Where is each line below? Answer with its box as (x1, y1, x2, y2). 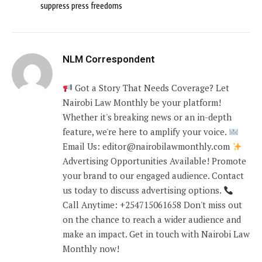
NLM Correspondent (63, 53, 155, 65)
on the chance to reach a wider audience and (63, 213, 241, 226)
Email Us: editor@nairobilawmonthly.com (63, 140, 232, 153)
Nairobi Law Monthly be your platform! (63, 96, 221, 109)
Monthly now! (63, 243, 119, 255)
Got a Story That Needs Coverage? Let (73, 82, 230, 94)
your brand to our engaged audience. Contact (63, 170, 244, 182)
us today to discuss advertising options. (63, 184, 223, 196)
